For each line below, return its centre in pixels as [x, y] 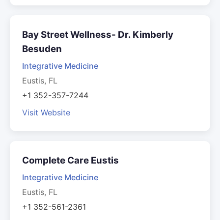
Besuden [42, 49]
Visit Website [46, 112]
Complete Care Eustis [70, 160]
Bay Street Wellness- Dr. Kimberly [98, 35]
